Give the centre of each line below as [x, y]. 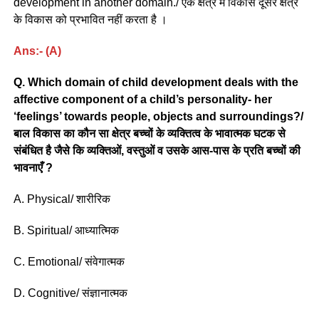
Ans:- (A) [37, 51]
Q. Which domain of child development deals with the [156, 82]
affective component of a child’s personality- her [142, 99]
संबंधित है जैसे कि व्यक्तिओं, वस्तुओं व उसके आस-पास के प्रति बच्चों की [157, 150]
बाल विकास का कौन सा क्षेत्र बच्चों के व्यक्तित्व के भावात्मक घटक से [149, 133]
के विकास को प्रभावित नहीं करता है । [90, 19]
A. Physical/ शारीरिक [62, 199]
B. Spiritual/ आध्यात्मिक [66, 230]
